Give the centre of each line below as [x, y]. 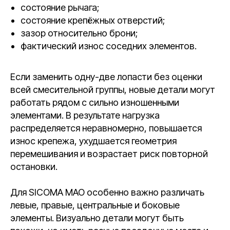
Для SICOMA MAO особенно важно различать [107, 192]
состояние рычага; [60, 7]
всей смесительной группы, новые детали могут [113, 90]
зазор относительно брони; [79, 33]
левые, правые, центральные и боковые [95, 205]
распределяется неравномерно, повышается [106, 128]
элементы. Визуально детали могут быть [97, 218]
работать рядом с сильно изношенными [95, 102]
